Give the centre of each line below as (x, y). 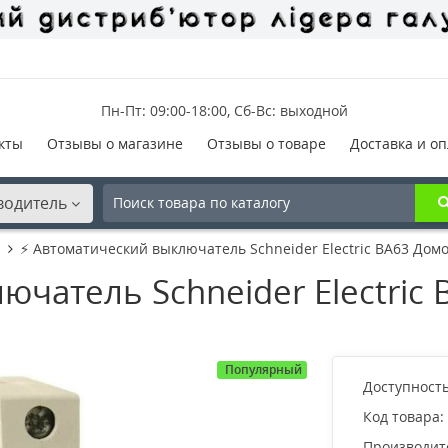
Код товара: (403, 416)
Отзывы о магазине (114, 143)
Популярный (263, 369)
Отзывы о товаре (266, 143)
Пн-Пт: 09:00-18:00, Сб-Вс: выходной (224, 110)
